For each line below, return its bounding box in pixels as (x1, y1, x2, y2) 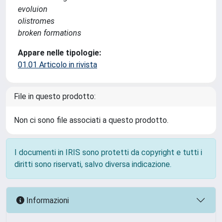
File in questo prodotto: (14, 92, 96, 101)
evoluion (18, 4, 48, 14)
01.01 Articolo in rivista (18, 60, 97, 69)
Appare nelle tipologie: (18, 48, 101, 57)
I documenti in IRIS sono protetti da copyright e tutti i (14, 148, 202, 157)
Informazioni (24, 195, 69, 205)
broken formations (18, 28, 81, 38)
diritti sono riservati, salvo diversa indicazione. (14, 160, 171, 169)
